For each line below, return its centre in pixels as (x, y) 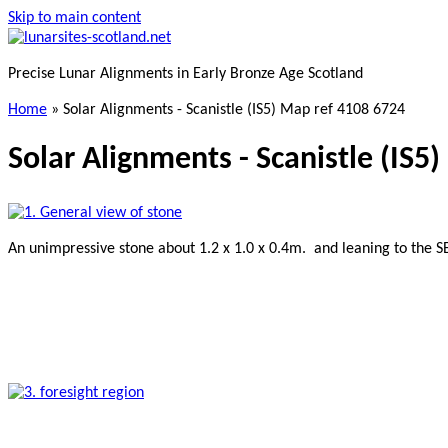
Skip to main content (74, 18)
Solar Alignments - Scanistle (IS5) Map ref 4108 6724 (234, 110)
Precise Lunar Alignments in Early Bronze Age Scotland (185, 74)
